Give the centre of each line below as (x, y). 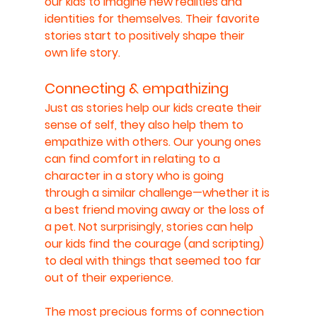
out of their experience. (109, 277)
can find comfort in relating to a (133, 158)
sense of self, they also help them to (145, 125)
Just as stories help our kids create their (154, 108)
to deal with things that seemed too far (154, 260)
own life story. (82, 52)
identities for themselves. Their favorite (153, 18)
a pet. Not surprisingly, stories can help (150, 226)
